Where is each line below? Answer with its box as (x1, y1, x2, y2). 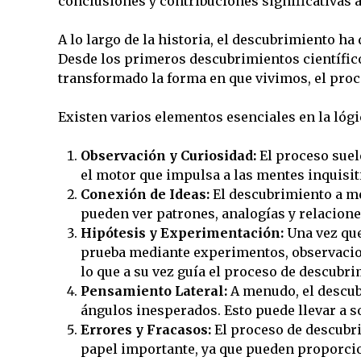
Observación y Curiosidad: (80, 147, 256, 164)
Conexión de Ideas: (80, 186, 210, 202)
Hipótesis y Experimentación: (80, 225, 284, 241)
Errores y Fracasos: (80, 322, 211, 338)
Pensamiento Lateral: (80, 283, 227, 299)
